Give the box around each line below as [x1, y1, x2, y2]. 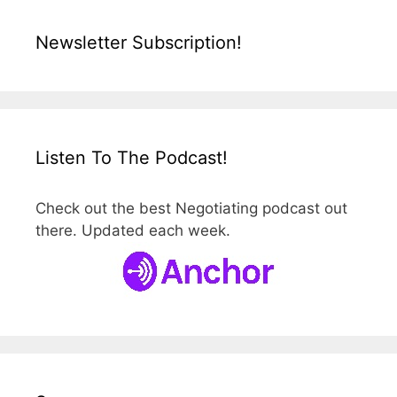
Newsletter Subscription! [35, 31, 242, 53]
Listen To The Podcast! [35, 146, 228, 168]
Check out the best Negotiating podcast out [35, 198, 347, 217]
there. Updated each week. [35, 221, 230, 239]
